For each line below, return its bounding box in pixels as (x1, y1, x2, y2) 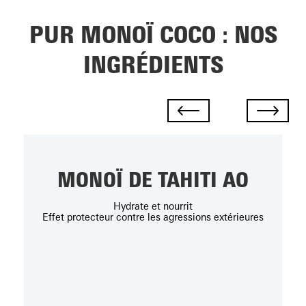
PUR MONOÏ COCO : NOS (29, 20, 277, 49)
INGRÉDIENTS (83, 51, 223, 79)
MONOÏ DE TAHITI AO (57, 167, 249, 193)
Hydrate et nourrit (113, 200, 193, 212)
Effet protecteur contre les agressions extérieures (42, 211, 264, 223)
